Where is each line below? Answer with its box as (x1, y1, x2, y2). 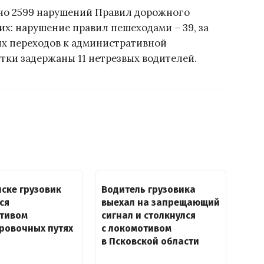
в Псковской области (101, 235, 199, 247)
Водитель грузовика (101, 183, 196, 195)
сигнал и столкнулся (101, 209, 196, 221)
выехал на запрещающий (101, 196, 220, 208)
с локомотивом (101, 222, 171, 234)
